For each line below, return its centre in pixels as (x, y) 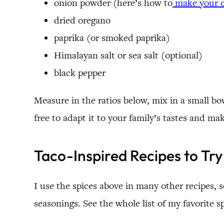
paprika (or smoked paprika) (112, 37)
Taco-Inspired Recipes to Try (128, 155)
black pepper (80, 72)
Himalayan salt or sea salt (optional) (128, 55)
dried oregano (82, 20)
